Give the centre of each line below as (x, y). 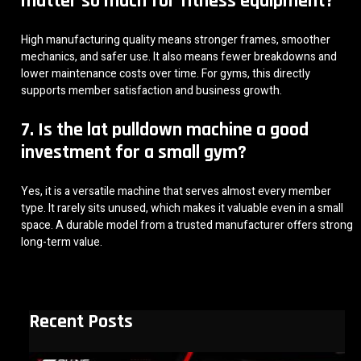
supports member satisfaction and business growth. (151, 90)
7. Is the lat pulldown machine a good (165, 129)
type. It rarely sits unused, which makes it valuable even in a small (182, 208)
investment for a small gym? (134, 152)
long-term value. (62, 242)
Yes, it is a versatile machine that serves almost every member (176, 191)
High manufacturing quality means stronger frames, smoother (176, 39)
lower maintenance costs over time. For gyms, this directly (166, 73)
